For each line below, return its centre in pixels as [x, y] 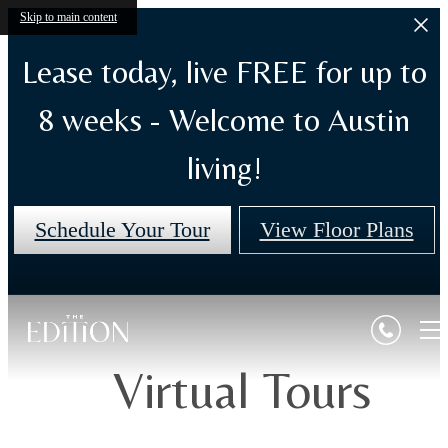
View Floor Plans [336, 229]
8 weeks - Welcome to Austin [224, 119]
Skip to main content [68, 17]
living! [224, 167]
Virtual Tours [241, 389]
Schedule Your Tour [122, 229]
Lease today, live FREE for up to [224, 71]
